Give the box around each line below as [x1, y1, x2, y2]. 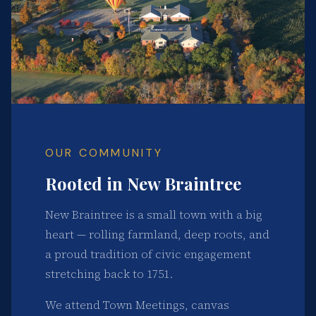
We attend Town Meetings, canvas [45, 297, 229, 313]
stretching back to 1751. [45, 266, 173, 282]
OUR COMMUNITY [45, 145, 164, 161]
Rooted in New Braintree [45, 172, 241, 195]
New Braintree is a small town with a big [45, 207, 262, 223]
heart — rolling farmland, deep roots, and [45, 226, 269, 243]
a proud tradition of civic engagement [45, 246, 251, 262]
